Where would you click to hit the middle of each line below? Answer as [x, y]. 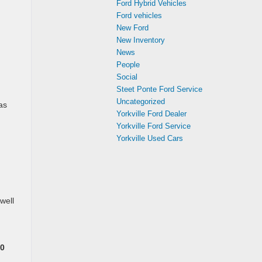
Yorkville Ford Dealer [151, 114]
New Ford [132, 28]
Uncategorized [141, 101]
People [128, 65]
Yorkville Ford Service [154, 126]
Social [127, 77]
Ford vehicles [139, 15]
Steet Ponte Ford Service [159, 89]
